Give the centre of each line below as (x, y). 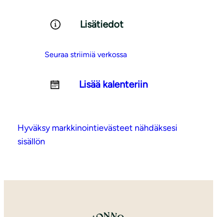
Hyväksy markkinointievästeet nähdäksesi (97, 128)
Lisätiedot (102, 24)
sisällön (31, 142)
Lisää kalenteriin (113, 85)
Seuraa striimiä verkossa (86, 55)
